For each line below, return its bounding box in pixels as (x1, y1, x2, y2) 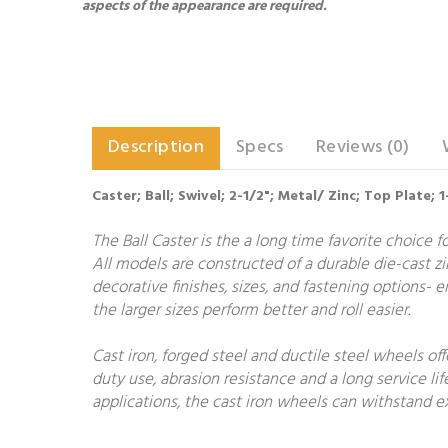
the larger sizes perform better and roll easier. (92, 297, 410, 324)
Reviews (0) (315, 133, 410, 162)
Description (108, 133, 204, 162)
